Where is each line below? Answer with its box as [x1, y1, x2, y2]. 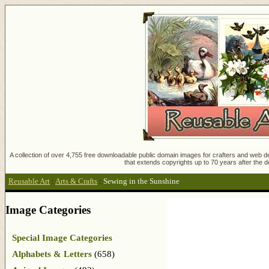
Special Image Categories [12, 232, 112, 243]
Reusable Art [8, 177, 50, 186]
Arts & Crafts [55, 177, 97, 186]
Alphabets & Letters [12, 249, 92, 259]
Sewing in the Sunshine [103, 177, 180, 186]
